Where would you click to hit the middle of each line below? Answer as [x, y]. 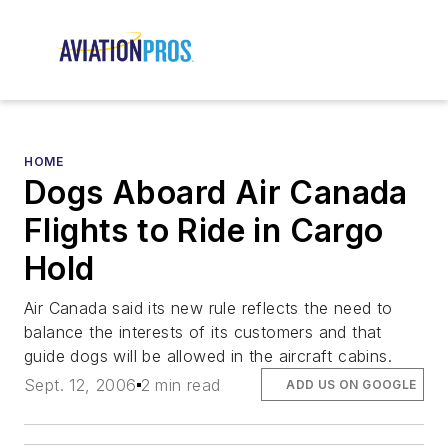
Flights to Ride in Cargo [204, 231]
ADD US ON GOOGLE [351, 384]
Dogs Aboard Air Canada [216, 193]
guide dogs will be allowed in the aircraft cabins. [208, 356]
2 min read [180, 384]
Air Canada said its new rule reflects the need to [208, 308]
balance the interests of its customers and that [203, 332]
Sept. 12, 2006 [80, 384]
